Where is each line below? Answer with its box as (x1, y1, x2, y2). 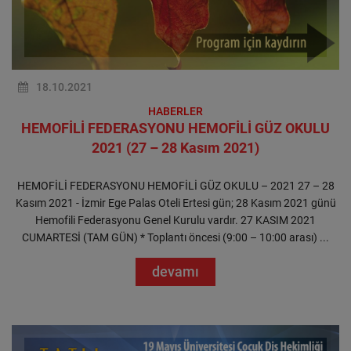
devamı (152, 263, 199, 280)
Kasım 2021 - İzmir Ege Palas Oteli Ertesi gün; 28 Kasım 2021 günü (15, 197, 336, 209)
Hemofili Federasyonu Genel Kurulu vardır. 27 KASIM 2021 (35, 214, 316, 226)
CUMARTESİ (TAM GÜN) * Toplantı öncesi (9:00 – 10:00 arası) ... (22, 231, 329, 244)
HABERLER (148, 105, 203, 118)
